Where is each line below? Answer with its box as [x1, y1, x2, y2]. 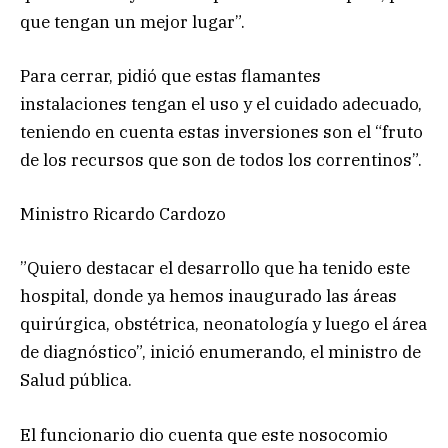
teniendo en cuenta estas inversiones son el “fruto [20, 121, 423, 144]
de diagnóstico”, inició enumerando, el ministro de [20, 341, 421, 364]
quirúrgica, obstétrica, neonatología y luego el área [20, 313, 427, 336]
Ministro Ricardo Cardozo [20, 203, 226, 226]
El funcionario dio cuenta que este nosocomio [20, 423, 388, 446]
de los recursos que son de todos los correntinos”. [20, 149, 422, 172]
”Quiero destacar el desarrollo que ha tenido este [20, 257, 410, 280]
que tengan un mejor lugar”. [20, 10, 245, 33]
